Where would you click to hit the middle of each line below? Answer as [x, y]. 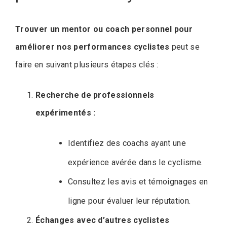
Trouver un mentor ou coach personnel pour [104, 29]
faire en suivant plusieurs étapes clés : [87, 64]
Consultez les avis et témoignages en [138, 181]
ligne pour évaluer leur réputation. [129, 201]
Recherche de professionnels [95, 95]
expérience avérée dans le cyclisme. [136, 162]
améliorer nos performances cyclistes [92, 47]
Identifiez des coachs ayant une [127, 143]
